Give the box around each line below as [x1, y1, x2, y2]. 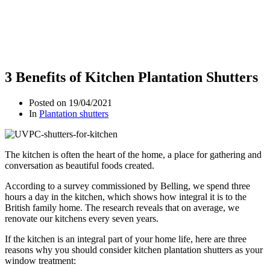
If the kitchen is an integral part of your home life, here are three [5, 233, 246, 244]
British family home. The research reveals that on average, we [5, 202, 239, 213]
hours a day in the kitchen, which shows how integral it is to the [5, 191, 246, 202]
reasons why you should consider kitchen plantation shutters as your [5, 244, 263, 255]
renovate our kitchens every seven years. [5, 213, 159, 224]
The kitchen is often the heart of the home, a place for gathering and [5, 149, 262, 160]
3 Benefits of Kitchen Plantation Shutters [5, 69, 258, 85]
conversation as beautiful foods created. [5, 160, 154, 171]
